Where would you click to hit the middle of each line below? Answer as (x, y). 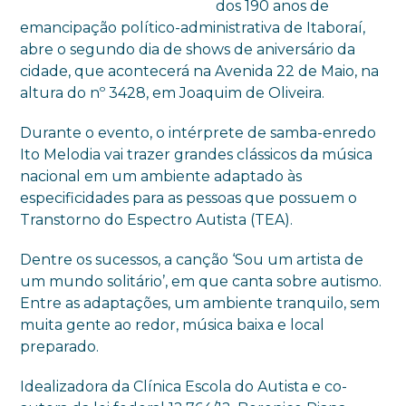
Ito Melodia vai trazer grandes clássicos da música (197, 154)
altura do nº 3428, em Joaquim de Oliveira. (173, 92)
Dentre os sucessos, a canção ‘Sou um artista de (192, 259)
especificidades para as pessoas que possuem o (189, 198)
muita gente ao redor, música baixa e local (173, 324)
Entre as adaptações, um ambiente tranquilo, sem (200, 303)
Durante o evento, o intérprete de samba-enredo (198, 132)
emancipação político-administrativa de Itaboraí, (193, 27)
